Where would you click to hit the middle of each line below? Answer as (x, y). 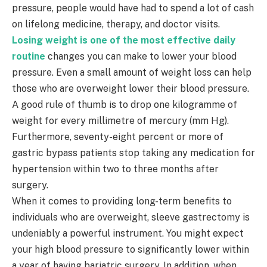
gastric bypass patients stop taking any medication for (133, 153)
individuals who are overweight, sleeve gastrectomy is (131, 217)
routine (30, 56)
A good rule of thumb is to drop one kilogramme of (125, 104)
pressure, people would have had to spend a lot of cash (133, 8)
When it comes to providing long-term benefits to (122, 201)
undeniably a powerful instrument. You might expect (128, 233)
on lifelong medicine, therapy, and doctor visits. (116, 24)
